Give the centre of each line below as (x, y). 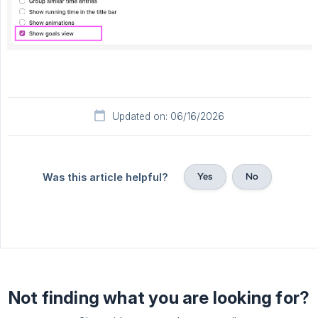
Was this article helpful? (106, 177)
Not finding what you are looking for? (159, 297)
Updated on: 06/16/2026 (168, 116)
